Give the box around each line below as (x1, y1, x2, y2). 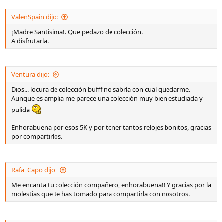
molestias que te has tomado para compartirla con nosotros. (11, 189, 190, 198)
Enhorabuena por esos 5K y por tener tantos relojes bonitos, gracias (11, 123, 211, 132)
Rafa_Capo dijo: (11, 166, 56, 174)
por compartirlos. (11, 132, 62, 141)
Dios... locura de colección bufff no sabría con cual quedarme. (11, 85, 190, 94)
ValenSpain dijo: (11, 12, 58, 21)
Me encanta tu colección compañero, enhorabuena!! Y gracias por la (11, 180, 211, 189)
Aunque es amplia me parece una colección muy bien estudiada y (11, 94, 203, 103)
